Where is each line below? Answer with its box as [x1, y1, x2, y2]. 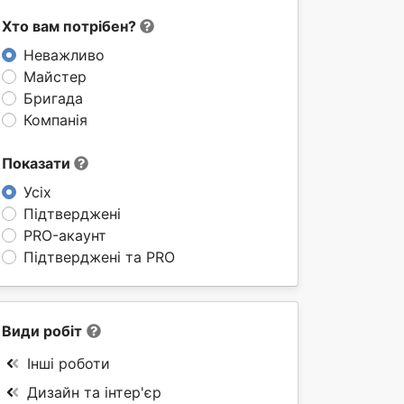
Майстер [23, 68, 87, 86]
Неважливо [23, 46, 105, 64]
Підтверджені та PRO [23, 248, 175, 266]
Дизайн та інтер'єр [27, 383, 161, 401]
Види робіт [2, 322, 82, 340]
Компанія [23, 111, 87, 129]
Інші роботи [27, 354, 110, 372]
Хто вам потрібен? [2, 17, 140, 35]
